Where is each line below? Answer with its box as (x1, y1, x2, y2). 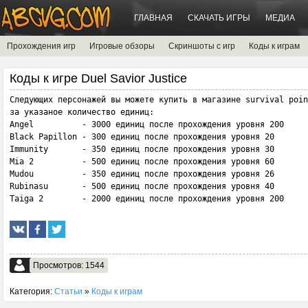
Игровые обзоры (89, 41, 155, 51)
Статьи (54, 287, 82, 296)
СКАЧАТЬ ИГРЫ (188, 13, 250, 23)
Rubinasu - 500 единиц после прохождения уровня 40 (10, 181, 279, 191)
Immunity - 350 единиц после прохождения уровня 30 (10, 144, 279, 154)
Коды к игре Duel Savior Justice (10, 71, 187, 85)
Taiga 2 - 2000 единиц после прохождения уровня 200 (10, 194, 284, 203)
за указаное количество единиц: (10, 107, 154, 117)
